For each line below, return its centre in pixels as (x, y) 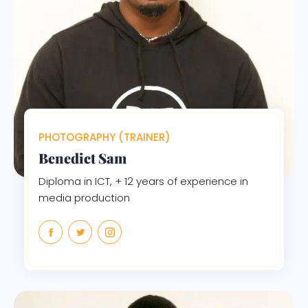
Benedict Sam (82, 157)
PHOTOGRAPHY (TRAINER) (104, 137)
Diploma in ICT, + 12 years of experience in (143, 181)
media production (84, 197)
